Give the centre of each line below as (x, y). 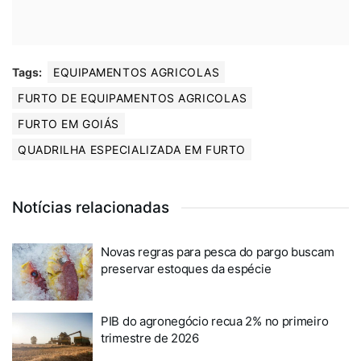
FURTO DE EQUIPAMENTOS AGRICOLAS (133, 98)
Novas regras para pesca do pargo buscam (218, 251)
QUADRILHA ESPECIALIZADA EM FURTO (132, 149)
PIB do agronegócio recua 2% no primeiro (215, 322)
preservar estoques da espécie (186, 268)
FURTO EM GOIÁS (68, 123)
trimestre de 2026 (150, 338)
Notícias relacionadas (91, 207)
